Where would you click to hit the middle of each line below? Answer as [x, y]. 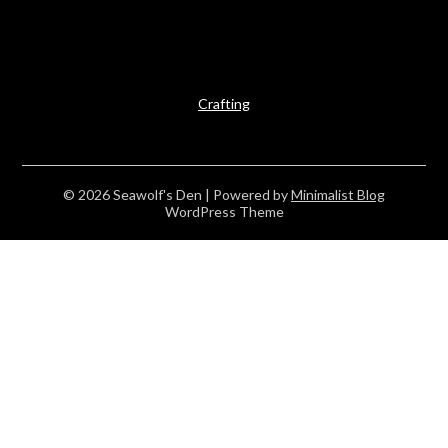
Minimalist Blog [338, 195]
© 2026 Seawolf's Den [134, 195]
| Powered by [248, 195]
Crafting [224, 104]
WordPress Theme [224, 212]
